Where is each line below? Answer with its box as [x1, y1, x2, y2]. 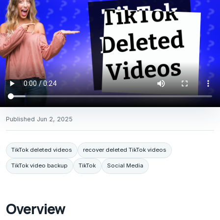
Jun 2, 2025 [37, 115, 73, 123]
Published [6, 115, 37, 123]
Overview [6, 199, 66, 219]
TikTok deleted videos [11, 146, 72, 154]
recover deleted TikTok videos [83, 146, 166, 154]
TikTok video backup [11, 162, 68, 169]
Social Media [107, 162, 143, 169]
